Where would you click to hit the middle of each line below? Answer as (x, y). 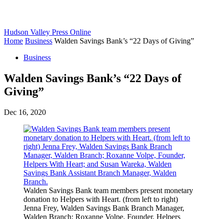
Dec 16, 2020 (25, 112)
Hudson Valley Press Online (47, 32)
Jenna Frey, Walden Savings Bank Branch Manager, (104, 208)
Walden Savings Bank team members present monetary (108, 190)
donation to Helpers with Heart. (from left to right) (101, 199)
